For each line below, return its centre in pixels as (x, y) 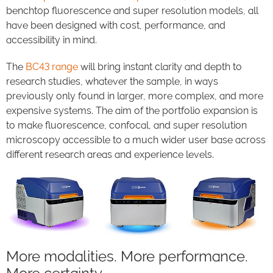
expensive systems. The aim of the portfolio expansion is (132, 111)
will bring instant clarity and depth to (160, 67)
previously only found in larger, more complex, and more (135, 96)
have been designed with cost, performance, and (116, 25)
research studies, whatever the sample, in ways (112, 81)
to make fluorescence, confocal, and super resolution (126, 125)
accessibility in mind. (51, 40)
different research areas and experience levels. (110, 154)
